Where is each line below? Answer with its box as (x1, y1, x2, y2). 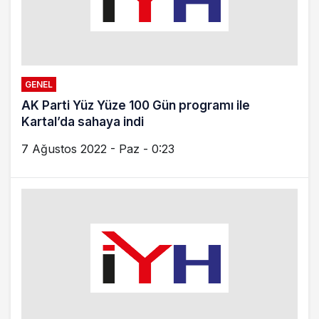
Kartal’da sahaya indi (21, 115, 144, 129)
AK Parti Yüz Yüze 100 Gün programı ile (21, 98, 250, 113)
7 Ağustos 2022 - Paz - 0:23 (21, 142, 174, 156)
